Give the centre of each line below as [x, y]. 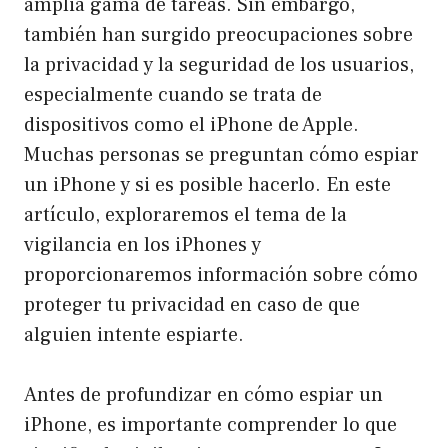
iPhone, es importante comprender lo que [210, 425]
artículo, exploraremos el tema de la [185, 215]
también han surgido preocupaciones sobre [218, 35]
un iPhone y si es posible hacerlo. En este [207, 185]
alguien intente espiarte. [134, 335]
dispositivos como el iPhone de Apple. [191, 125]
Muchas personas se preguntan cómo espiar [221, 155]
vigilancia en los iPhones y [142, 245]
